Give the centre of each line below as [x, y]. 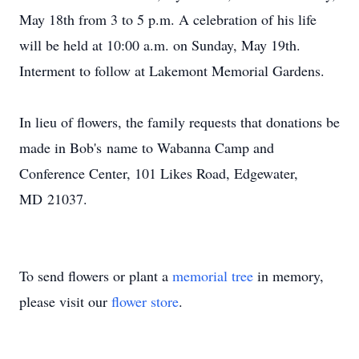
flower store [145, 301]
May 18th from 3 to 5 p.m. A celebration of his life [168, 19]
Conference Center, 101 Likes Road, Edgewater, [159, 173]
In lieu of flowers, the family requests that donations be [179, 122]
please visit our [65, 301]
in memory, [288, 276]
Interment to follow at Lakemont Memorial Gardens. [172, 71]
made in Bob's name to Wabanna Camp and [147, 147]
